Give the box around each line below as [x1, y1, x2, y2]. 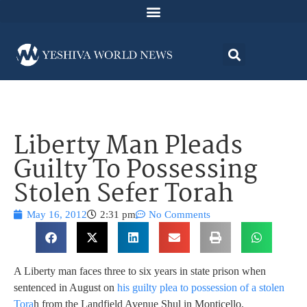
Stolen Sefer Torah [14, 175, 234, 216]
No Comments [149, 209, 210, 221]
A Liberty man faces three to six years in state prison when [14, 265, 266, 277]
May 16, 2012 [27, 209, 87, 221]
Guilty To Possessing [14, 151, 258, 192]
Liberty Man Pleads [14, 127, 243, 168]
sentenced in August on [14, 281, 117, 293]
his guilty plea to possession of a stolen [117, 281, 284, 293]
